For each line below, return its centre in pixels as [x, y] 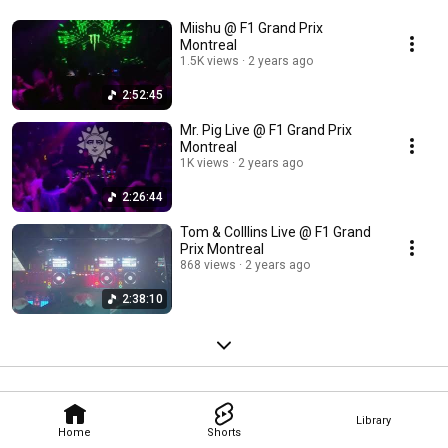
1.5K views [209, 61]
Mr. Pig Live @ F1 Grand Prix [266, 130]
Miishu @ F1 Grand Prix [251, 28]
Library [373, 420]
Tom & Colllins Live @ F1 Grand [275, 232]
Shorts [223, 432]
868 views [208, 265]
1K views [204, 163]
